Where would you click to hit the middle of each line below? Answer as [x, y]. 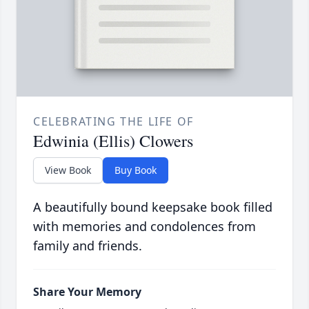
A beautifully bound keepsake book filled [153, 207]
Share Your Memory [87, 292]
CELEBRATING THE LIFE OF [113, 122]
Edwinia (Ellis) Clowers [113, 141]
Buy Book [136, 170]
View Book [68, 170]
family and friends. [88, 246]
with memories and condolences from [144, 227]
